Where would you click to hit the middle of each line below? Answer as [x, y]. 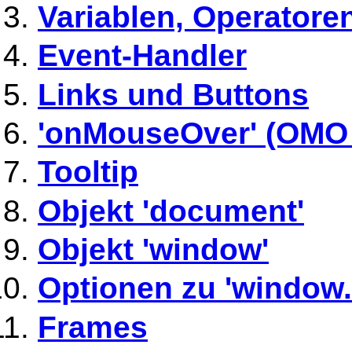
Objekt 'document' [171, 211]
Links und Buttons [173, 94]
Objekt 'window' [153, 249]
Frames [93, 327]
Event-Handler [142, 56]
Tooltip [88, 172]
